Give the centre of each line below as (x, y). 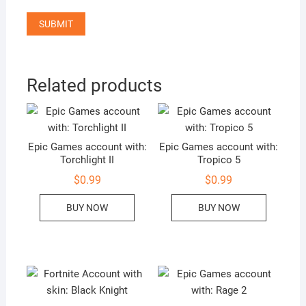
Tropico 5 (219, 160)
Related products (94, 85)
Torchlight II (87, 160)
